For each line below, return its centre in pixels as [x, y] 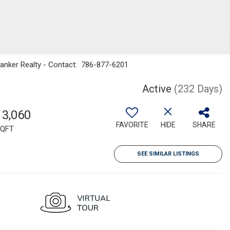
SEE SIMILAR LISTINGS [168, 154]
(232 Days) [198, 89]
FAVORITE [132, 125]
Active [157, 89]
